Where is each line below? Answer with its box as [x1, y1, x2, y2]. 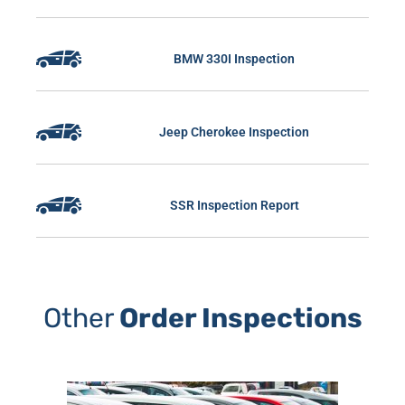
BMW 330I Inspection [174, 51, 295, 66]
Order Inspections [118, 301, 363, 334]
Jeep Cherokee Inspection [159, 124, 309, 139]
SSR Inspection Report [169, 197, 299, 212]
